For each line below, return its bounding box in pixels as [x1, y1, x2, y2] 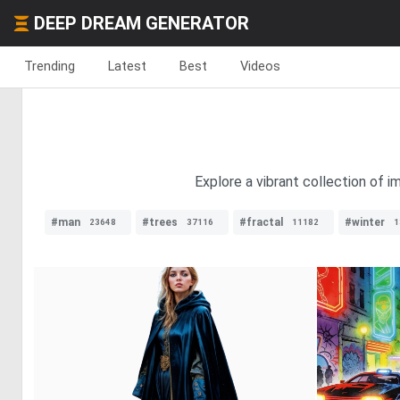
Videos [240, 58, 280, 74]
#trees [142, 216, 178, 229]
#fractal [239, 216, 283, 229]
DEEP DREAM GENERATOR [34, 12, 249, 34]
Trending [24, 58, 75, 74]
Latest [108, 58, 146, 74]
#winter [345, 216, 385, 229]
